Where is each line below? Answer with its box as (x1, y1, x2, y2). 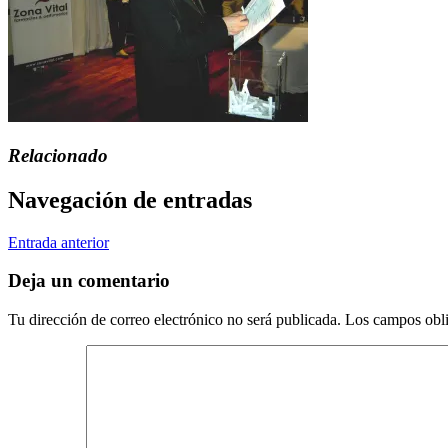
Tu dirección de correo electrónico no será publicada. (8, 310, 341, 328)
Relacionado (8, 144, 108, 166)
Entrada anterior (8, 233, 109, 251)
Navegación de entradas (8, 186, 252, 213)
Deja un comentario (8, 270, 170, 292)
